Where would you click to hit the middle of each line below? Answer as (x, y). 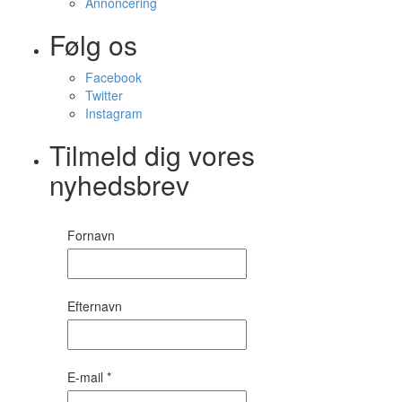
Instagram (114, 113)
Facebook (114, 77)
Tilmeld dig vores (152, 154)
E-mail (87, 376)
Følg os (93, 44)
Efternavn (95, 306)
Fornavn (91, 235)
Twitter (104, 95)
